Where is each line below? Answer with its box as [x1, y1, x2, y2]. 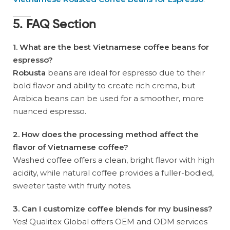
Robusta [13, 68, 46, 78]
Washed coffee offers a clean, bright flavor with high [13, 155, 215, 165]
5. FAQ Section [13, 18, 97, 31]
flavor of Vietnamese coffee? [13, 142, 128, 152]
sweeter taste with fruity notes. [13, 181, 131, 191]
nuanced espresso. [13, 106, 86, 117]
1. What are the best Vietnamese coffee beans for [13, 42, 209, 52]
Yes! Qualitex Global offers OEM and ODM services [13, 217, 207, 227]
